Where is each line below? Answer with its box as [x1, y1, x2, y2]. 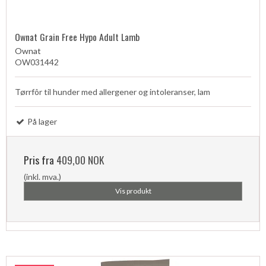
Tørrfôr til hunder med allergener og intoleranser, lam [15, 86, 210, 97]
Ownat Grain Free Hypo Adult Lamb [15, 29, 140, 44]
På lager [26, 116, 57, 126]
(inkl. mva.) [24, 171, 61, 182]
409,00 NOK [56, 151, 104, 167]
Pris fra [24, 151, 56, 167]
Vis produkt [115, 186, 151, 195]
